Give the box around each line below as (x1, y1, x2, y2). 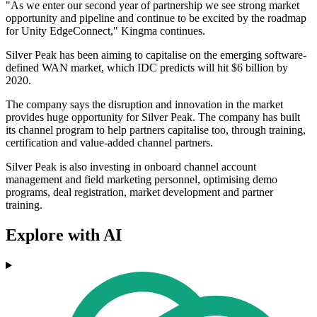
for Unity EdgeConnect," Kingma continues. (6, 25, 205, 38)
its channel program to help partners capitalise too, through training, (6, 124, 306, 137)
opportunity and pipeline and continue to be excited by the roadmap (6, 12, 306, 25)
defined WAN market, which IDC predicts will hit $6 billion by (6, 62, 288, 74)
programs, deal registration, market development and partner (6, 186, 273, 199)
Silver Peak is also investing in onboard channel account (6, 161, 256, 173)
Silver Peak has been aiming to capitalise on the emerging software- (6, 49, 306, 62)
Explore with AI (6, 226, 122, 245)
